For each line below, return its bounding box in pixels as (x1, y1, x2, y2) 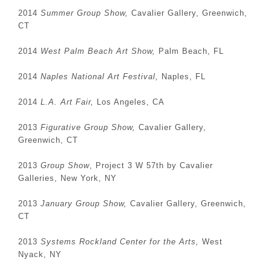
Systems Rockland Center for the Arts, (41, 237, 199, 246)
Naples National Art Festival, (41, 72, 158, 81)
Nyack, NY (18, 250, 62, 259)
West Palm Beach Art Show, (41, 47, 155, 56)
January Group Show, (41, 199, 127, 208)
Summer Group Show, (41, 8, 128, 18)
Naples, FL (158, 72, 206, 81)
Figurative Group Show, (41, 123, 135, 132)
